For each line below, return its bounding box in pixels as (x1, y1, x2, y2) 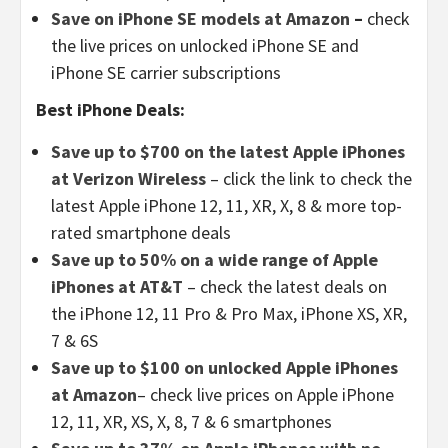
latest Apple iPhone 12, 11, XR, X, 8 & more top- (51, 193, 402, 217)
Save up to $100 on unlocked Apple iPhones (51, 355, 398, 379)
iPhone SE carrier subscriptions (51, 60, 281, 84)
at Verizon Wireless (51, 166, 206, 190)
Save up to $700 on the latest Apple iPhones (51, 139, 405, 163)
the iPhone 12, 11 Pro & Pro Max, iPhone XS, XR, (51, 301, 407, 325)
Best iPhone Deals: (36, 97, 185, 121)
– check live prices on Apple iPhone (137, 382, 394, 406)
